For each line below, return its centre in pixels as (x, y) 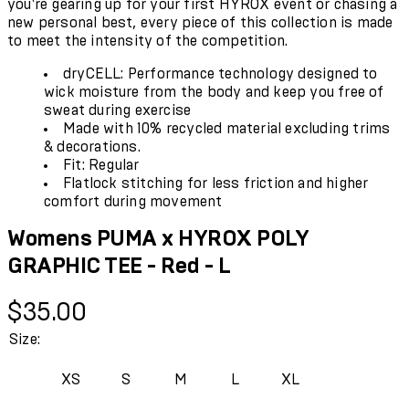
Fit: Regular (101, 165)
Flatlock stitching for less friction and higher (216, 183)
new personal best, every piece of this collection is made (200, 22)
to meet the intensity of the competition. (148, 41)
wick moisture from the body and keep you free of (214, 92)
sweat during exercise (118, 110)
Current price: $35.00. (76, 303)
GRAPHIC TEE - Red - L (119, 266)
